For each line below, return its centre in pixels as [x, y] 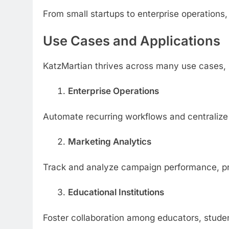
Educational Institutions [116, 192]
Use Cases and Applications [132, 41]
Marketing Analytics [109, 142]
